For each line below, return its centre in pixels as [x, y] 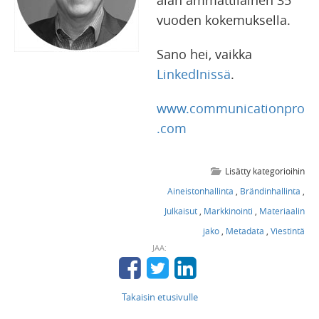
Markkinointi [228, 211]
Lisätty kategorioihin [265, 171]
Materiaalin [282, 211]
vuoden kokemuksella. [224, 20]
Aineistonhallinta [200, 191]
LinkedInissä [194, 74]
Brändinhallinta [270, 191]
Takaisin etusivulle [159, 297]
